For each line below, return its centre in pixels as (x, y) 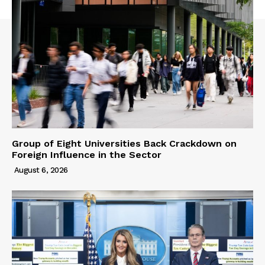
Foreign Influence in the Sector (87, 154)
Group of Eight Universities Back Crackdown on (124, 143)
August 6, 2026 (41, 170)
